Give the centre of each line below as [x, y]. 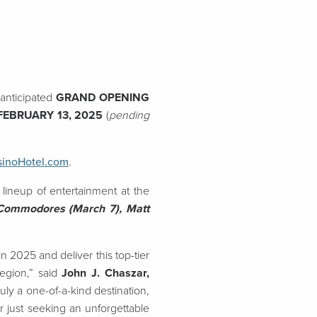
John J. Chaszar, [106, 273]
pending [129, 115]
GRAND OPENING [103, 98]
